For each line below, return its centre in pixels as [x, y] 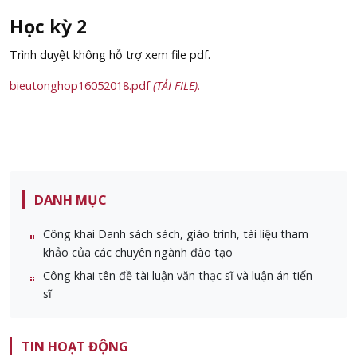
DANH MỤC [71, 200]
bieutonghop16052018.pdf [81, 86]
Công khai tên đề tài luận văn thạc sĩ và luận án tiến [178, 275]
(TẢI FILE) [175, 86]
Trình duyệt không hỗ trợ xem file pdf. [110, 55]
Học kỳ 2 [48, 27]
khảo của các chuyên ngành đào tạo [138, 252]
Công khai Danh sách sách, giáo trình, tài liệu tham [176, 233]
